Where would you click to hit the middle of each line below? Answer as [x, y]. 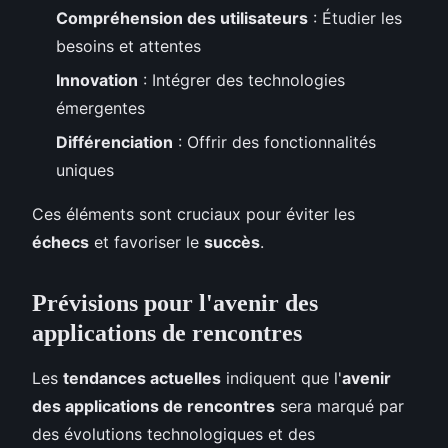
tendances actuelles [142, 378]
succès [232, 242]
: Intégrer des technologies [241, 80]
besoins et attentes [128, 45]
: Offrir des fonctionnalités [274, 142]
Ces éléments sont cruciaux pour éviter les [193, 214]
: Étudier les [355, 17]
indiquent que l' [281, 378]
